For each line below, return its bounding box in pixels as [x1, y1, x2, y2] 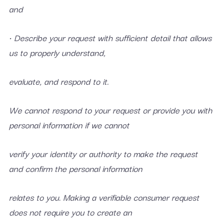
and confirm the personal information [8, 162, 142, 175]
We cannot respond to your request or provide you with [8, 103, 212, 116]
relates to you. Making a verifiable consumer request [8, 190, 199, 204]
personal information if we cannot [8, 118, 129, 131]
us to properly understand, [8, 46, 106, 59]
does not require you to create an [8, 205, 132, 219]
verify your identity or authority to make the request [8, 147, 198, 160]
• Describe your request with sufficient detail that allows [8, 31, 212, 44]
